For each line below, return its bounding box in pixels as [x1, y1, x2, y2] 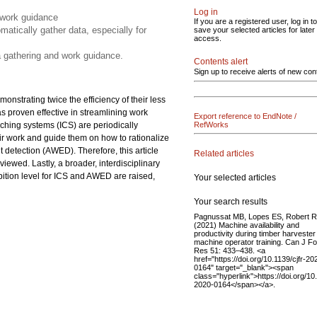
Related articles [194, 148, 254, 158]
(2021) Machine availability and [194, 220, 299, 229]
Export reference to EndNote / [194, 112, 296, 120]
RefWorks [194, 120, 229, 129]
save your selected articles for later [194, 25, 315, 34]
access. [194, 34, 221, 42]
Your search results [194, 196, 267, 207]
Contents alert [194, 57, 248, 67]
